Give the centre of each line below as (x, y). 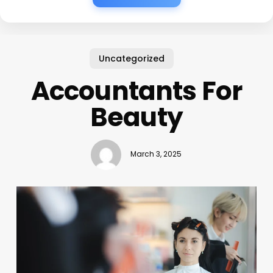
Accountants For (136, 91)
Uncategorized (132, 58)
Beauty (136, 117)
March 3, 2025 (156, 154)
